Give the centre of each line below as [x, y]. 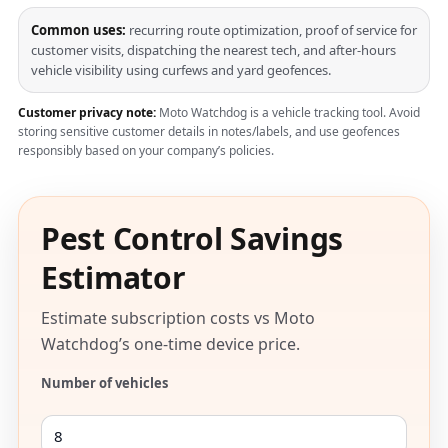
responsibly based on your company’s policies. [146, 150]
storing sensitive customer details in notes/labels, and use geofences [209, 131]
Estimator [113, 277]
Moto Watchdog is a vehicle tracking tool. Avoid [288, 112]
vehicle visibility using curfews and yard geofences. [181, 70]
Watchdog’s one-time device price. [170, 344]
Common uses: [78, 30]
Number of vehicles [104, 383]
